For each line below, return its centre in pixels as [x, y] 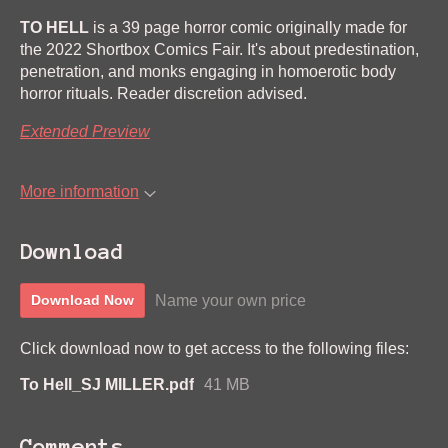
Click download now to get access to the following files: [214, 349]
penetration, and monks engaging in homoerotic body [208, 71]
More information [79, 191]
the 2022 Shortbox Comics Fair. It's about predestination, [219, 49]
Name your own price [230, 300]
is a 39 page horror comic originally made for [248, 27]
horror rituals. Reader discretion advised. [163, 93]
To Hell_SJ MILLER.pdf [107, 385]
